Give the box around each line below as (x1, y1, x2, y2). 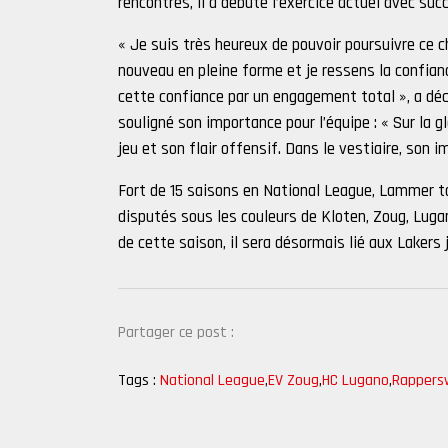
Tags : (118, 370, 156, 392)
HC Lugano (322, 370, 389, 392)
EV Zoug (268, 370, 319, 392)
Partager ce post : (118, 322, 234, 344)
